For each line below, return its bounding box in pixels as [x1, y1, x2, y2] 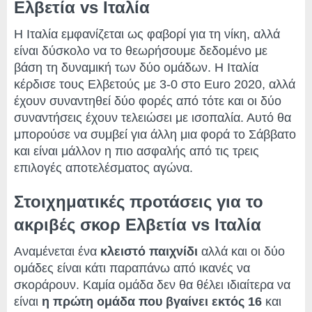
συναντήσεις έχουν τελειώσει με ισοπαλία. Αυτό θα [14, 111, 291, 125]
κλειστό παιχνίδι [100, 244, 198, 259]
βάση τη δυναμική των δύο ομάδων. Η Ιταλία [14, 61, 258, 75]
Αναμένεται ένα [14, 244, 100, 259]
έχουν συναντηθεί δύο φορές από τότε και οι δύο [14, 94, 281, 109]
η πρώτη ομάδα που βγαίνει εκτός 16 [42, 295, 262, 309]
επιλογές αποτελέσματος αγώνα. [14, 161, 193, 175]
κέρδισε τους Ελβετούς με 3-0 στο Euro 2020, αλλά [14, 77, 295, 92]
